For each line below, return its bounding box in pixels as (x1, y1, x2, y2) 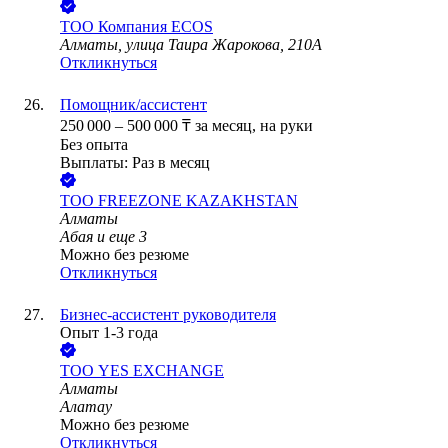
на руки (260, 117, 313, 135)
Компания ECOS (98, 18, 213, 36)
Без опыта (60, 136, 128, 154)
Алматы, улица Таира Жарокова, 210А (60, 36, 322, 54)
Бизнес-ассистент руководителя (60, 306, 276, 324)
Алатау (60, 398, 112, 416)
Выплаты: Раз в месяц (60, 154, 210, 172)
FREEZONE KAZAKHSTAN (98, 192, 298, 210)
